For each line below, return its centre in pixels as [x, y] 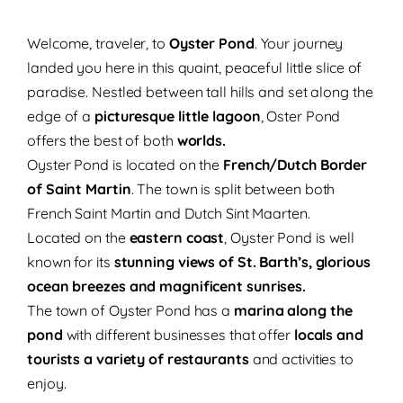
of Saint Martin [79, 189]
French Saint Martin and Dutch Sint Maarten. [169, 213]
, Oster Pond [300, 116]
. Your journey [299, 43]
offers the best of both [102, 140]
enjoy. [47, 383]
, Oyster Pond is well [290, 237]
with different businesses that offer [178, 335]
